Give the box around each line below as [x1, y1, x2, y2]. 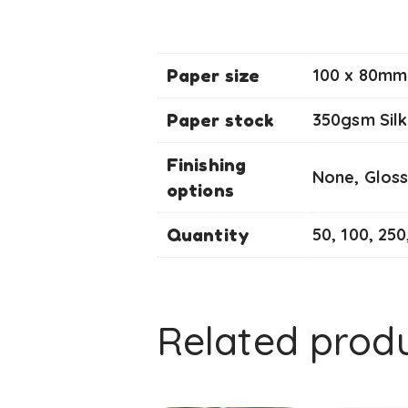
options [167, 179, 234, 201]
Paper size [167, 65, 260, 87]
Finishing [167, 154, 246, 176]
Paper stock [167, 109, 274, 131]
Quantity [167, 224, 250, 246]
